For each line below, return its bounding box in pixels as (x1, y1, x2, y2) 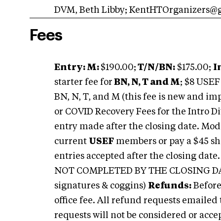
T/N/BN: (136, 63, 175, 73)
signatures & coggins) (54, 182, 148, 191)
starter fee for (54, 78, 112, 87)
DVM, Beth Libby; (54, 6, 129, 15)
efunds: (155, 182, 191, 191)
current (54, 137, 89, 147)
